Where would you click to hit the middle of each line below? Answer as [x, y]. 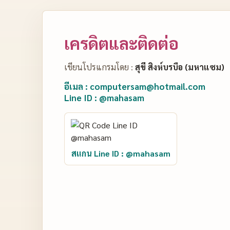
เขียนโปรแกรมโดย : [100, 67]
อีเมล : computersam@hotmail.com [135, 86]
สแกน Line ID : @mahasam [121, 153]
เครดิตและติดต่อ [121, 43]
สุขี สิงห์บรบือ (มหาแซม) [180, 67]
